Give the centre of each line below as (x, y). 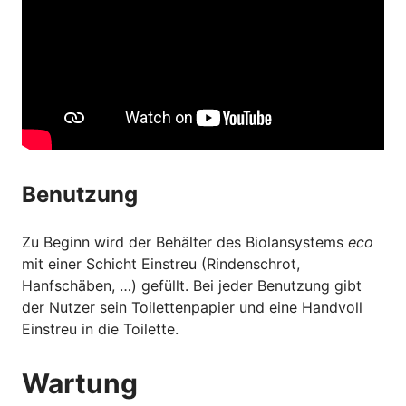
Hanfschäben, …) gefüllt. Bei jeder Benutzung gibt (192, 286)
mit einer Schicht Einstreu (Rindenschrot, (161, 264)
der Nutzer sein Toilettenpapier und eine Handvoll (192, 308)
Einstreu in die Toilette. (100, 329)
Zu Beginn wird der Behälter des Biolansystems (185, 242)
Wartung (80, 384)
